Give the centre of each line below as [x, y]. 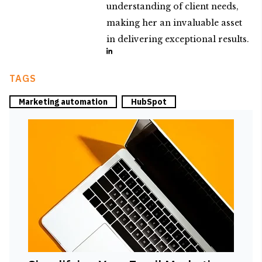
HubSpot [149, 101]
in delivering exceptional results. [178, 39]
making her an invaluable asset [174, 23]
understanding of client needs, [173, 7]
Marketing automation [63, 101]
